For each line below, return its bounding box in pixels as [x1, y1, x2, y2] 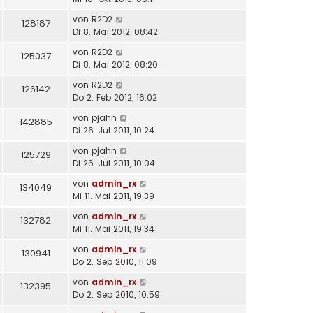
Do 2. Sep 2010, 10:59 [73, 289, 160, 301]
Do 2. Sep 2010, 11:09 [73, 256, 157, 268]
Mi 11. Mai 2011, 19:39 [73, 190, 154, 203]
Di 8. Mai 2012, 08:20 [73, 59, 158, 71]
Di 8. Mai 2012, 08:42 [73, 26, 158, 38]
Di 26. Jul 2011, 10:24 [73, 124, 154, 137]
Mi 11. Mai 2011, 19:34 [73, 223, 154, 235]
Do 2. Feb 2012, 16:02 [73, 92, 157, 104]
